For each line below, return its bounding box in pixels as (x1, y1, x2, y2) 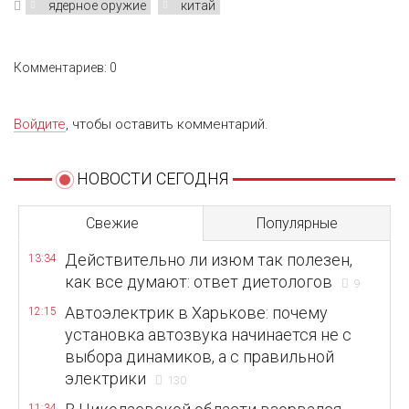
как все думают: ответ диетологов (65, 272, 332, 291)
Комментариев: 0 (14, 60, 117, 75)
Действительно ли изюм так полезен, (65, 250, 352, 269)
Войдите (14, 116, 66, 132)
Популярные (256, 215, 338, 232)
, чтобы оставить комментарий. (66, 116, 268, 132)
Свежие (86, 215, 139, 232)
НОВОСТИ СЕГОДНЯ (76, 169, 228, 188)
